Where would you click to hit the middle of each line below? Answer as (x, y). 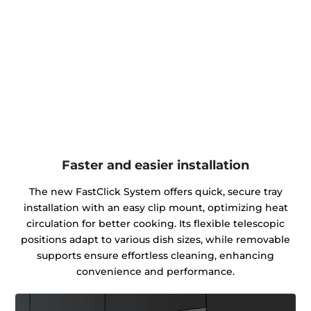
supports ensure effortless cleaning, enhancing (155, 256)
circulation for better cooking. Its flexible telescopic (155, 224)
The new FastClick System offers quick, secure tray (155, 192)
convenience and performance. (155, 272)
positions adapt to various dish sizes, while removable (155, 240)
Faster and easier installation (155, 165)
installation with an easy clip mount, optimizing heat (155, 208)
